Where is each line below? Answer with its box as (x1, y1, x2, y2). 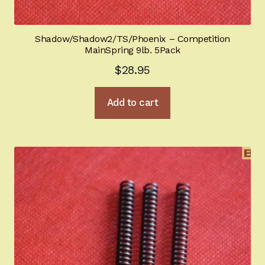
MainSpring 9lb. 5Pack (85, 44, 180, 56)
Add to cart (106, 96, 159, 109)
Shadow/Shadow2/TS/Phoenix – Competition (35, 33, 230, 45)
